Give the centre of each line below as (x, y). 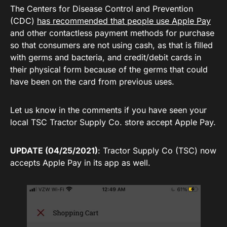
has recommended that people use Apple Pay (124, 21)
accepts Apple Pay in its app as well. (80, 163)
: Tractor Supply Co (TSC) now (157, 150)
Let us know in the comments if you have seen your (108, 110)
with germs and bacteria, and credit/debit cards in (106, 57)
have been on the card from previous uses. (92, 82)
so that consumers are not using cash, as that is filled (111, 45)
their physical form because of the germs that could (109, 69)
